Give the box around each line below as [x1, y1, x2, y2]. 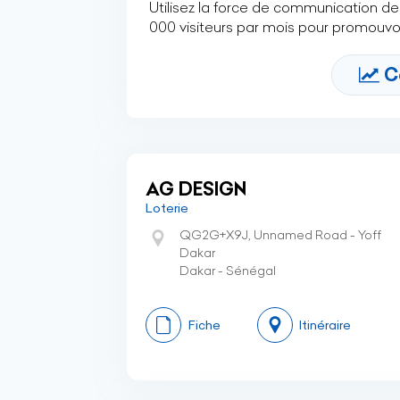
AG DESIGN [146, 178, 246, 200]
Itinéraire [299, 317, 351, 333]
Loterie [146, 200, 188, 216]
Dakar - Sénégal [179, 262, 276, 279]
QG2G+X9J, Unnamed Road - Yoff [179, 227, 381, 243]
